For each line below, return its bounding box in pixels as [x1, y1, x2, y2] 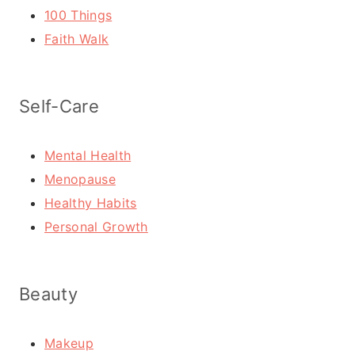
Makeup [44, 334, 94, 351]
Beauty [19, 283, 78, 304]
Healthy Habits [44, 194, 137, 211]
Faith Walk [44, 30, 109, 47]
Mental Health [44, 147, 132, 163]
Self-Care [19, 95, 99, 116]
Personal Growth [44, 218, 148, 235]
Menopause [44, 170, 116, 187]
